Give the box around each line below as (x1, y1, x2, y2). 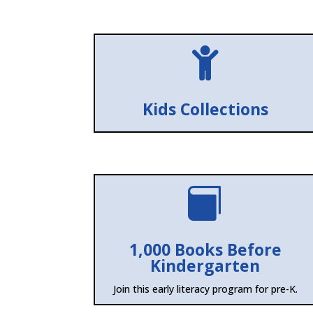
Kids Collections (142, 98, 268, 120)
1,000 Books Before (129, 238, 282, 261)
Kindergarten (150, 254, 261, 277)
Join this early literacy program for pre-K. (112, 282, 298, 296)
